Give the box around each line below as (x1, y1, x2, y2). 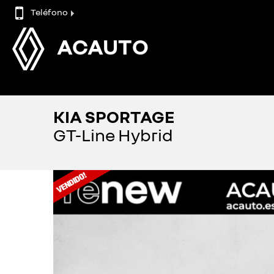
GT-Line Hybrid (53, 125, 173, 145)
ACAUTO (57, 33, 149, 59)
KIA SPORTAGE (53, 106, 174, 127)
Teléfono (31, 6, 68, 17)
